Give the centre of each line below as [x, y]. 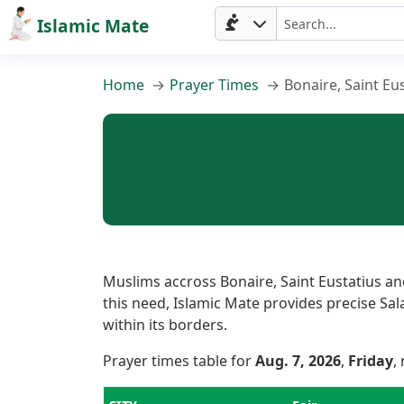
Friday [371, 361]
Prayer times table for [179, 361]
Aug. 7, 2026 [298, 361]
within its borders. [165, 325]
